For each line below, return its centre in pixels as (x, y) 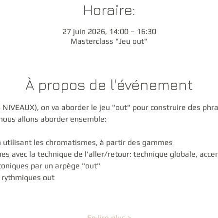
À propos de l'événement (109, 85)
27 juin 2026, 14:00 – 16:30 (109, 32)
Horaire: (109, 10)
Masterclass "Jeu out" (109, 41)
